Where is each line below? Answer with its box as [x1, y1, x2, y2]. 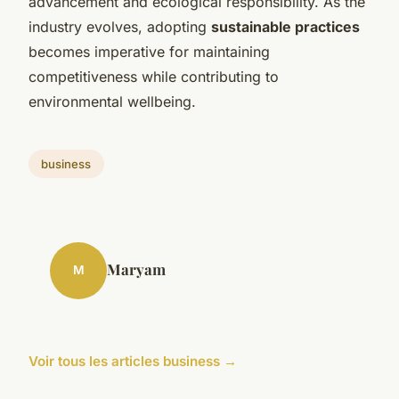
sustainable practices [211, 17, 360, 36]
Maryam [107, 258, 166, 279]
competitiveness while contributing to [28, 67, 279, 85]
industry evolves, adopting [28, 17, 211, 36]
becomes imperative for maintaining [28, 42, 270, 61]
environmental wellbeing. [28, 92, 196, 110]
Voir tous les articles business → [28, 352, 237, 370]
